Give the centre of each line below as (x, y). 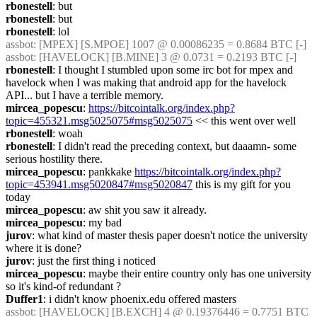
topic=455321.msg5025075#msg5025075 (99, 121)
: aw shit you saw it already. (145, 210)
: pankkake (109, 172)
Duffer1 (24, 299)
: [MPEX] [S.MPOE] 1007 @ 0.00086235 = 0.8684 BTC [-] (170, 44)
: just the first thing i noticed (94, 261)
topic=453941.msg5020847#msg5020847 (99, 184)
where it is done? (44, 248)
